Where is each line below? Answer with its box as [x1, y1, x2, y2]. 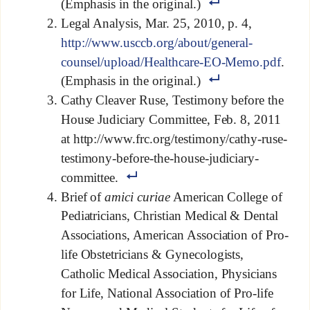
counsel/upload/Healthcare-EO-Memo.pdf [60, 54, 282, 69]
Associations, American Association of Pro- [60, 228, 289, 243]
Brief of [60, 189, 105, 204]
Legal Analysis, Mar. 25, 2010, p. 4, [60, 15, 253, 30]
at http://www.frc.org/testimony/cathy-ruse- [60, 131, 288, 147]
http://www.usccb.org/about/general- [60, 35, 253, 50]
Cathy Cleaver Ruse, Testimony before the [60, 93, 284, 108]
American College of [170, 189, 283, 204]
